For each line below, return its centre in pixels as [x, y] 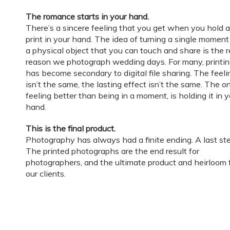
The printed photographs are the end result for [112, 151]
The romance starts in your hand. [87, 16]
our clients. [46, 173]
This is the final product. [71, 128]
